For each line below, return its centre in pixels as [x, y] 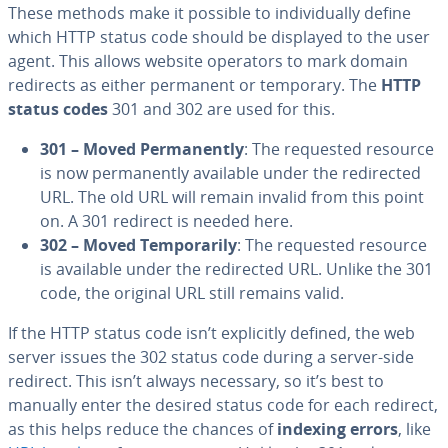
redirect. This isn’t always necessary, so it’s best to [196, 381]
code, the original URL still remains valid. [192, 293]
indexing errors [337, 429]
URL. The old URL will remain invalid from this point [232, 197]
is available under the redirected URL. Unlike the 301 [236, 269]
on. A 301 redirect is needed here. [166, 221]
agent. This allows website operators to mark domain [208, 61]
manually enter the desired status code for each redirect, [223, 405]
